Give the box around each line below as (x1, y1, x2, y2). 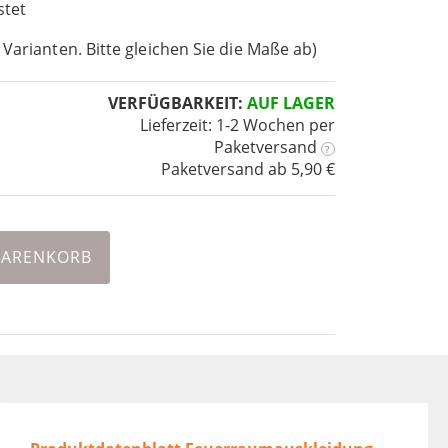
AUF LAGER (246, 92, 335, 115)
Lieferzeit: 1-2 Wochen (139, 114, 305, 137)
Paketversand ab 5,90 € (160, 158, 335, 181)
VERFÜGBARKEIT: (107, 92, 243, 115)
